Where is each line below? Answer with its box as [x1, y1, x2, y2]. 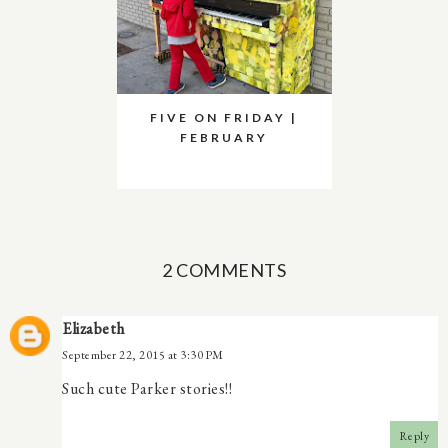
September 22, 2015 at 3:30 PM [62, 346, 224, 363]
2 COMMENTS [162, 258, 286, 281]
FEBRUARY [180, 129, 268, 145]
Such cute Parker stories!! [62, 377, 232, 399]
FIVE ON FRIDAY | [150, 109, 298, 125]
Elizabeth [62, 317, 125, 339]
